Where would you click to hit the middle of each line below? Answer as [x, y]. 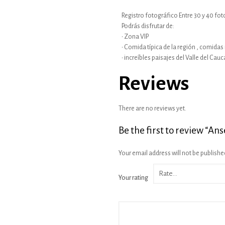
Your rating [133, 178]
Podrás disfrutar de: [148, 26]
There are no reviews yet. [152, 108]
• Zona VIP [135, 37]
